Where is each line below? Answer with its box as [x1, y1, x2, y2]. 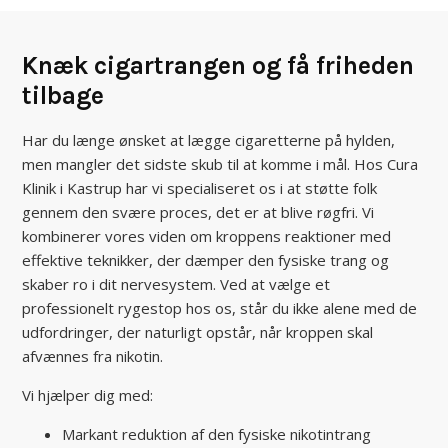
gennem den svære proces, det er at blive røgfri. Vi [22, 202, 375, 223]
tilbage [22, 81, 105, 111]
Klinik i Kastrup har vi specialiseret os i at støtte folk [22, 178, 378, 199]
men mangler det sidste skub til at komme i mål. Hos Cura [22, 154, 419, 175]
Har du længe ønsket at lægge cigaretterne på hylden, [22, 130, 396, 151]
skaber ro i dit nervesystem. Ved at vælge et [22, 274, 331, 295]
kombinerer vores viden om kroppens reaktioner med [22, 226, 392, 247]
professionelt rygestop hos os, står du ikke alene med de [22, 298, 418, 319]
